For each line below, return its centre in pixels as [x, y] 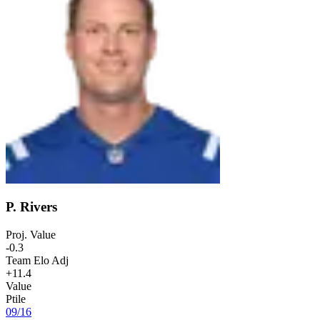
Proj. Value [31, 235]
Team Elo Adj [37, 261]
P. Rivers [31, 207]
